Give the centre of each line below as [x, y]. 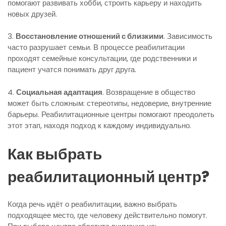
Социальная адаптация [59, 92]
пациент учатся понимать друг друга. [72, 70]
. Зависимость [188, 36]
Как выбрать [55, 155]
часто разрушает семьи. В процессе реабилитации [96, 47]
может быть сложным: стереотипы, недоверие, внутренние [109, 103]
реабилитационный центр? [108, 177]
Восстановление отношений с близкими [90, 36]
